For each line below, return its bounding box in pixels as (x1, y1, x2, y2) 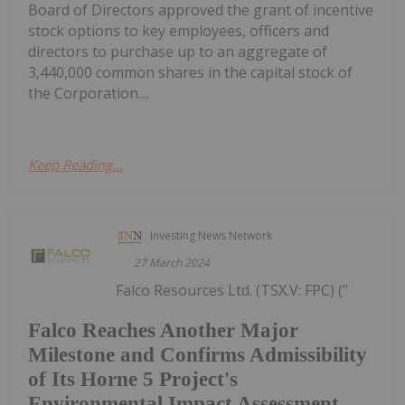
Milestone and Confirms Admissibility (28, 344, 367, 367)
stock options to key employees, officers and (28, 20, 329, 41)
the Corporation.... (28, 82, 149, 103)
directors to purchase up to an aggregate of (28, 41, 327, 61)
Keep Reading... (28, 155, 123, 174)
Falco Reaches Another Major (28, 319, 298, 343)
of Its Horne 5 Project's (28, 368, 238, 391)
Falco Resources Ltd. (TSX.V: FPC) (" (116, 279, 349, 300)
